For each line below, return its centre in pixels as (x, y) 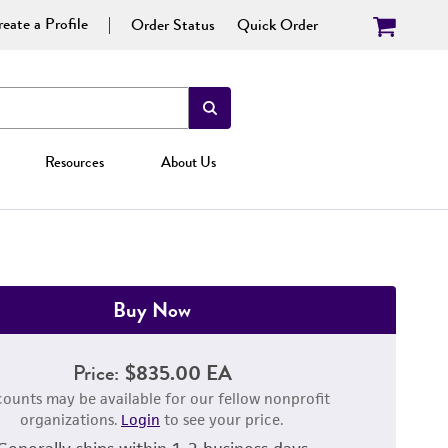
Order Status (173, 24)
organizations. (70, 419)
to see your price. (222, 419)
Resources (75, 162)
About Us (188, 162)
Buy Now (152, 309)
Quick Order (277, 24)
